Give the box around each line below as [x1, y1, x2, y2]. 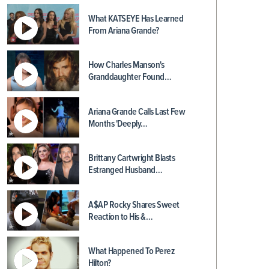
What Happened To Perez [88, 245, 174, 258]
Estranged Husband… [88, 164, 162, 177]
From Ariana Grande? [88, 24, 159, 37]
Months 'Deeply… [88, 117, 148, 130]
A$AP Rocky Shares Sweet [88, 198, 180, 211]
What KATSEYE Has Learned [88, 12, 183, 25]
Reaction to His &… [88, 210, 153, 223]
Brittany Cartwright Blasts [88, 152, 175, 165]
